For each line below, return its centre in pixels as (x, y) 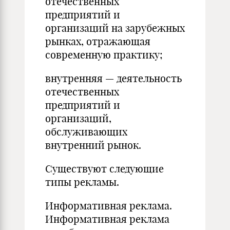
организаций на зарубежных (115, 28)
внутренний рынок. (93, 145)
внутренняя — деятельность (113, 78)
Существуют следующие (104, 169)
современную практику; (104, 55)
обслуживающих (86, 132)
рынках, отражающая (98, 41)
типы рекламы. (82, 182)
